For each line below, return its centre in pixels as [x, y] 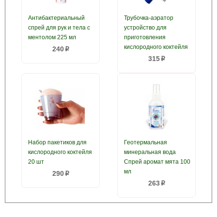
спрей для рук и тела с [59, 28]
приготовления [145, 37]
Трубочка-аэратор [149, 18]
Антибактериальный [56, 18]
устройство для [145, 28]
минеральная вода [150, 152]
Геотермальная [146, 142]
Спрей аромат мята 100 [157, 162]
